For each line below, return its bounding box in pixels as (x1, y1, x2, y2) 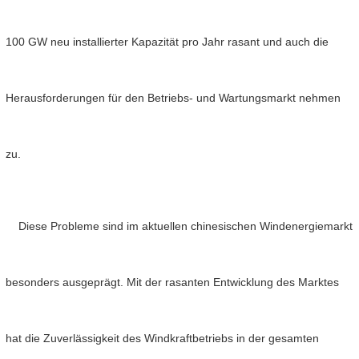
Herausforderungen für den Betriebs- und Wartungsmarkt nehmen (6, 91, 341, 105)
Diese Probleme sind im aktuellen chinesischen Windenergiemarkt (6, 220, 353, 233)
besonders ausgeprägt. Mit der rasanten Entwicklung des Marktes (6, 276, 339, 289)
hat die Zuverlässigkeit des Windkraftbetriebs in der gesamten (6, 332, 319, 345)
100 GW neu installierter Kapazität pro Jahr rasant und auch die (6, 35, 329, 49)
